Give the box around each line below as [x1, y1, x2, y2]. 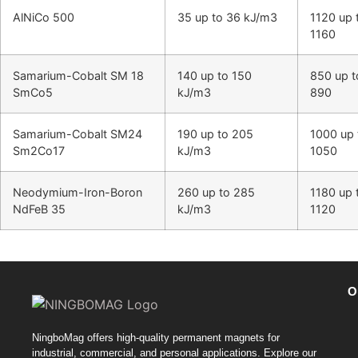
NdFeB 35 [13, 201, 66, 216]
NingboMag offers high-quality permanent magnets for [32, 331, 280, 344]
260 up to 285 [177, 185, 255, 199]
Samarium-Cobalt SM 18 [13, 68, 144, 82]
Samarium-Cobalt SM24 [13, 126, 142, 141]
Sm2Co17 [13, 143, 65, 157]
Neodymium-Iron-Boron [13, 185, 142, 199]
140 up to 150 [177, 68, 252, 82]
